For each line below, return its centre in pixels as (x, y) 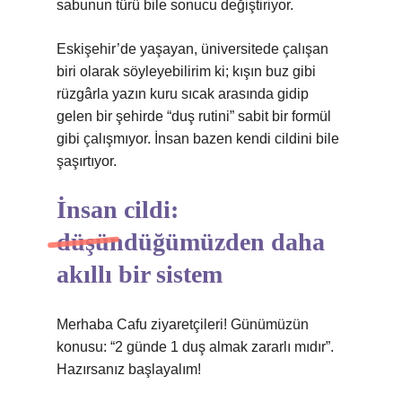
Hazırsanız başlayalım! (129, 369)
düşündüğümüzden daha (191, 242)
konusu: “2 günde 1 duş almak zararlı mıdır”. (195, 347)
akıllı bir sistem (140, 274)
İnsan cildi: (118, 210)
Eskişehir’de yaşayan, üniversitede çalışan (192, 49)
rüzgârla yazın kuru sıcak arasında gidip (183, 94)
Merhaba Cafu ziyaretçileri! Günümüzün (183, 324)
